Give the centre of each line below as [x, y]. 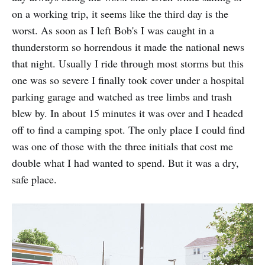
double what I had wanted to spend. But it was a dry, [125, 163]
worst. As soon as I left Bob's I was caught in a [113, 30]
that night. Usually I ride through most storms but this [128, 64]
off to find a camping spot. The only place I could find [128, 130]
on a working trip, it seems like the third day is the [120, 14]
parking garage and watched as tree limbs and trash [122, 97]
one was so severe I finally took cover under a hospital [128, 80]
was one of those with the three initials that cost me [122, 146]
